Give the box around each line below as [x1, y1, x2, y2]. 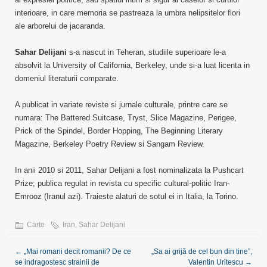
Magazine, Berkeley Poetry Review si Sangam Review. [15, 139, 204, 148]
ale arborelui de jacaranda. [15, 21, 105, 30]
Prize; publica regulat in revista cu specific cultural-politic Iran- [15, 179, 229, 188]
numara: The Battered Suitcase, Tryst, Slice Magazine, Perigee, [15, 113, 237, 122]
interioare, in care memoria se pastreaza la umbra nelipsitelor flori [15, 8, 240, 17]
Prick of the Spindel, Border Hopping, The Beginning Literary [15, 126, 223, 135]
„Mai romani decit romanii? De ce [22, 247, 131, 256]
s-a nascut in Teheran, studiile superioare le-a [67, 48, 226, 57]
